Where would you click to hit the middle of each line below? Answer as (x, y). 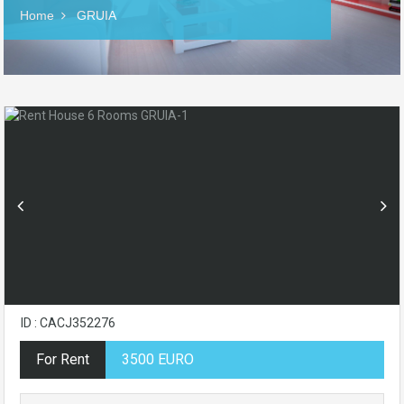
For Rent (63, 359)
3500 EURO (158, 359)
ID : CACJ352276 (68, 323)
